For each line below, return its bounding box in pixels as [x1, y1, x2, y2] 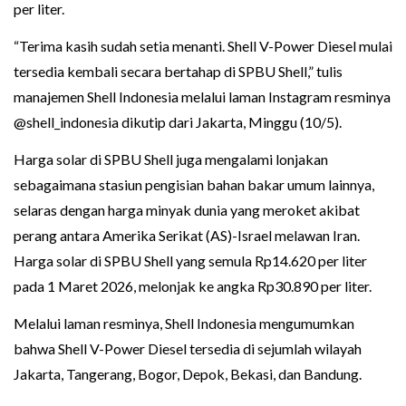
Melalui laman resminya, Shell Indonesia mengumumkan [14, 314, 354, 333]
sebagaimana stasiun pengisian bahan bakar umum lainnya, [14, 176, 374, 194]
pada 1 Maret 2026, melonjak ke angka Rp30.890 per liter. [14, 277, 372, 295]
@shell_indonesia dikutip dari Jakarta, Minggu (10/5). [14, 113, 342, 131]
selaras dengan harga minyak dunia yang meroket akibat [14, 201, 360, 219]
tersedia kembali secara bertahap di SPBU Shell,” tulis [14, 63, 343, 81]
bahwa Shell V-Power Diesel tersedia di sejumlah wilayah [14, 340, 362, 358]
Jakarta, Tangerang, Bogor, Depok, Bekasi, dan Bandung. [14, 365, 362, 383]
